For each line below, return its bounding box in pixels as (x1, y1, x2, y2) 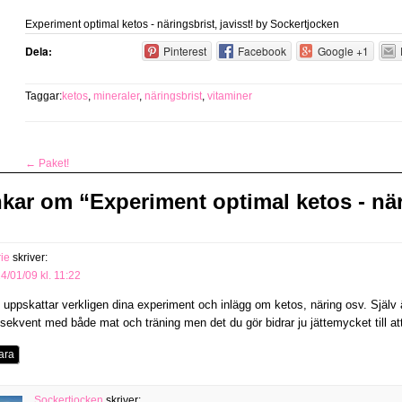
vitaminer (207, 90, 252, 102)
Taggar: (25, 90, 62, 102)
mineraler (93, 90, 139, 102)
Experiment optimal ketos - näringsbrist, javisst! (25, 18, 253, 31)
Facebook (237, 43, 286, 58)
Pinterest (162, 43, 206, 58)
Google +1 (317, 43, 369, 58)
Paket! (36, 157, 69, 170)
